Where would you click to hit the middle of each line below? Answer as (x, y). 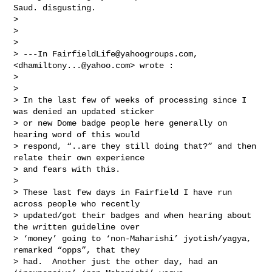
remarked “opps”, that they (79, 250)
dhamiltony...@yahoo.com (74, 65)
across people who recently (79, 204)
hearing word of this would (79, 134)
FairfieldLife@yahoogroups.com (123, 54)
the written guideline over (79, 227)
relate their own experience (82, 158)
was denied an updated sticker (87, 111)
